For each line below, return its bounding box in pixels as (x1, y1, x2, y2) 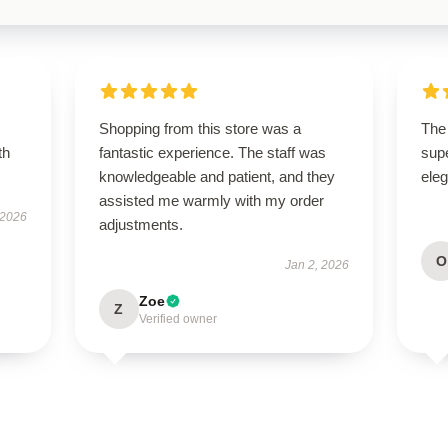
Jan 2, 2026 (285, 258, 350, 272)
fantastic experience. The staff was (98, 144, 326, 161)
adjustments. (98, 216, 183, 233)
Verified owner (138, 312, 217, 326)
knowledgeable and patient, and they (98, 168, 335, 185)
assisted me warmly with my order (98, 192, 324, 209)
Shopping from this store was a (98, 120, 301, 137)
